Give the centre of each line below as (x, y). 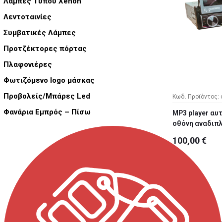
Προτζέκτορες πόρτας (45, 49)
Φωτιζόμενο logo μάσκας (49, 81)
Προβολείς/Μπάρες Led (47, 96)
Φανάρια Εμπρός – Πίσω (47, 112)
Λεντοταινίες (28, 17)
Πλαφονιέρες (28, 65)
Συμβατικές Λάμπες (40, 33)
